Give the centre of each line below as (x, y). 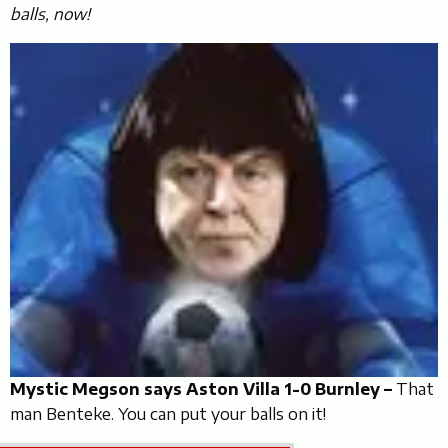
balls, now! (50, 14)
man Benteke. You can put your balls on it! (168, 413)
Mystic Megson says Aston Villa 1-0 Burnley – (201, 388)
